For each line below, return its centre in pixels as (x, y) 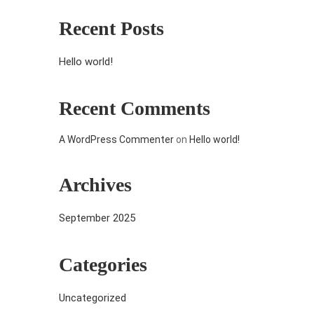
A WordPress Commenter (116, 139)
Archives (95, 185)
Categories (103, 265)
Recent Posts (111, 28)
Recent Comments (134, 108)
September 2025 (97, 218)
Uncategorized (92, 298)
